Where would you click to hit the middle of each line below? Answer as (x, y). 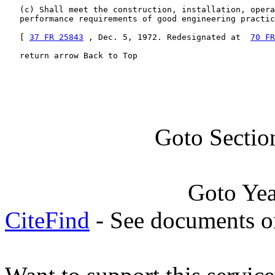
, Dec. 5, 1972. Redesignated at (167, 37)
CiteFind (47, 220)
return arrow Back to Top (71, 56)
